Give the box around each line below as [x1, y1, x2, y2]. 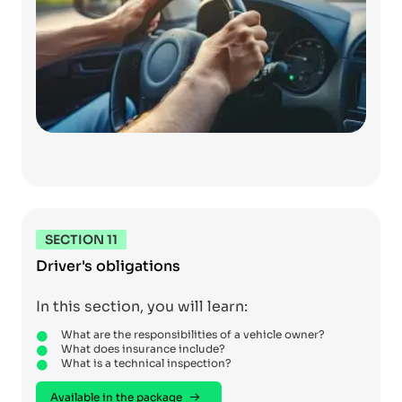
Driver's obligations [36, 257, 180, 276]
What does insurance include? [61, 342, 225, 356]
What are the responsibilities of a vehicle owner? [61, 328, 325, 342]
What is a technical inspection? [61, 356, 232, 371]
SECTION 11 [45, 232, 118, 249]
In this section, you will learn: [36, 297, 248, 317]
